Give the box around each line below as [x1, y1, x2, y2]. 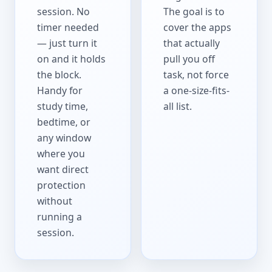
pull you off [163, 52, 216, 66]
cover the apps [163, 21, 232, 34]
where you [37, 147, 86, 160]
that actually [163, 36, 220, 50]
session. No [37, 5, 90, 18]
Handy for [37, 84, 83, 97]
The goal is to [163, 5, 225, 18]
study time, [37, 100, 89, 113]
